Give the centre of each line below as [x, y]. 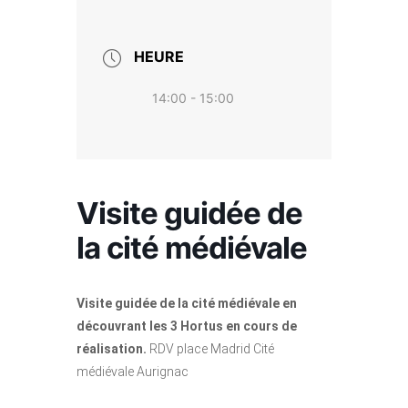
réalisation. [112, 349]
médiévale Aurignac [133, 372]
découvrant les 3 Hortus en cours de [187, 326]
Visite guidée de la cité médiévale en [187, 303]
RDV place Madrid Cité [210, 349]
